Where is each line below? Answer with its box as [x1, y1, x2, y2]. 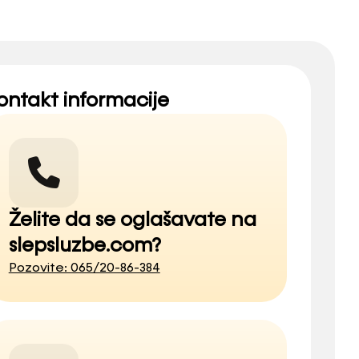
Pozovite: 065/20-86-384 [8, 261, 160, 275]
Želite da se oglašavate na [8, 210, 256, 230]
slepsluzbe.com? [8, 236, 161, 256]
